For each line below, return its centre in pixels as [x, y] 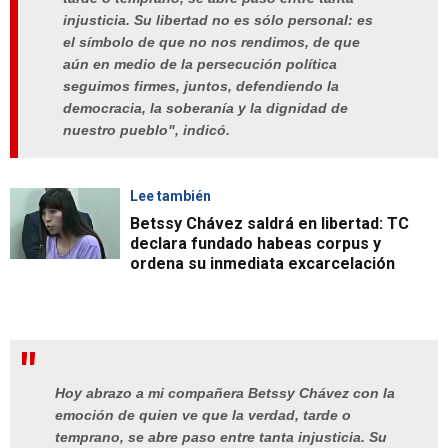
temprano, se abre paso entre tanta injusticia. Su [221, 437]
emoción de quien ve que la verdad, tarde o [203, 415]
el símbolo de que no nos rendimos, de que [211, 42]
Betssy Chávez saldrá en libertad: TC [269, 224]
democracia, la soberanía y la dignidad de [205, 108]
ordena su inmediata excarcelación [262, 264]
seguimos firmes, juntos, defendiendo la [201, 86]
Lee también [170, 196]
